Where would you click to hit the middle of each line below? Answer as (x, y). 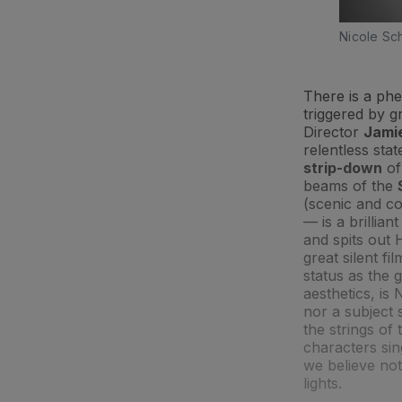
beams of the (350, 185)
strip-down (343, 167)
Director (333, 131)
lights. (327, 383)
